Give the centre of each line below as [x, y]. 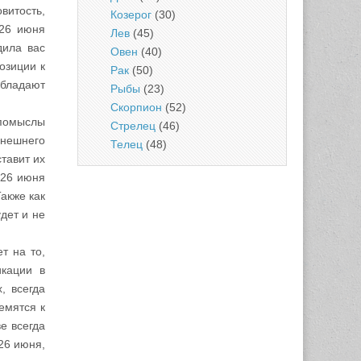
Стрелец [133, 126]
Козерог [131, 15]
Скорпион [136, 107]
